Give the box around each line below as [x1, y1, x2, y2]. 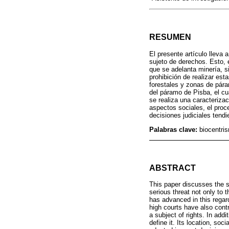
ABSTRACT [149, 163, 196, 172]
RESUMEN [149, 33, 191, 42]
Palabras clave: [149, 125, 199, 133]
